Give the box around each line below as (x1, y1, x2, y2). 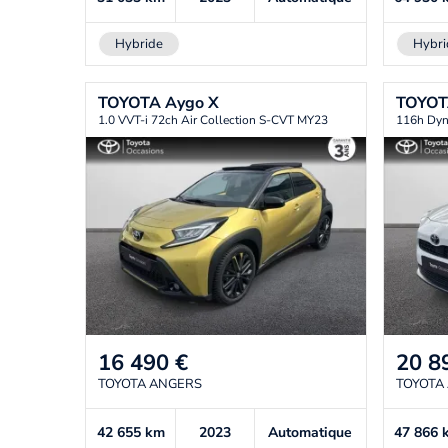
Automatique (268, 423, 353, 443)
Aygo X (165, 91, 219, 114)
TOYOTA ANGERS (98, 375, 202, 394)
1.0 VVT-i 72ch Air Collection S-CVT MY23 (98, 111, 328, 128)
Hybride (115, 34, 163, 53)
